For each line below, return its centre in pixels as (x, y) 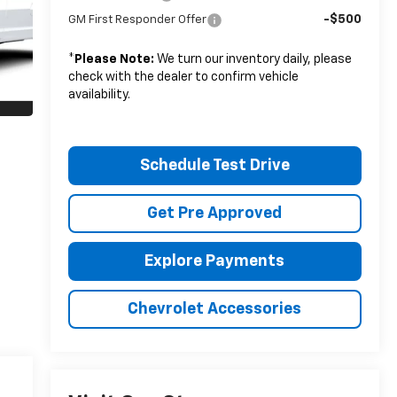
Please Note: (114, 59)
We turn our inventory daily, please (253, 59)
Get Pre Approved (215, 213)
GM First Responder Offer (137, 19)
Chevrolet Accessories (215, 309)
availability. (99, 94)
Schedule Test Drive (214, 165)
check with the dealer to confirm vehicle (183, 77)
